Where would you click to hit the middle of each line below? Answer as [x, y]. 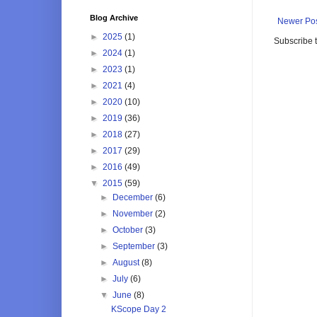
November [134, 213]
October [129, 230]
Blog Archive [114, 17]
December [134, 197]
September [135, 246]
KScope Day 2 [138, 309]
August [127, 262]
